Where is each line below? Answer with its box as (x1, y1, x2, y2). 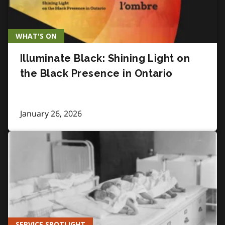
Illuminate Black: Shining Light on (20, 52, 190, 64)
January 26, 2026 (20, 107, 82, 119)
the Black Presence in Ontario (20, 67, 173, 79)
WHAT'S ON (16, 32, 57, 40)
